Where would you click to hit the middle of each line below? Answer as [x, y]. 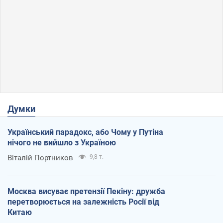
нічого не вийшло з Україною [62, 142]
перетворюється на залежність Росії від [83, 202]
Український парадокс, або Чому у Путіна [85, 132]
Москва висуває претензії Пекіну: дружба [86, 191]
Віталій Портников [40, 158]
